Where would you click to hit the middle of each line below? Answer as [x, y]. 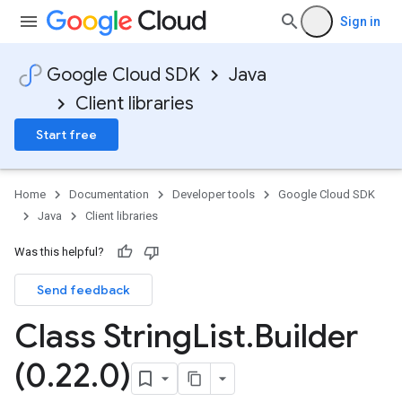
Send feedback [83, 290]
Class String [103, 336]
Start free [66, 135]
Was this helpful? [59, 252]
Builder [306, 336]
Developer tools [214, 194]
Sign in [360, 22]
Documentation [109, 194]
